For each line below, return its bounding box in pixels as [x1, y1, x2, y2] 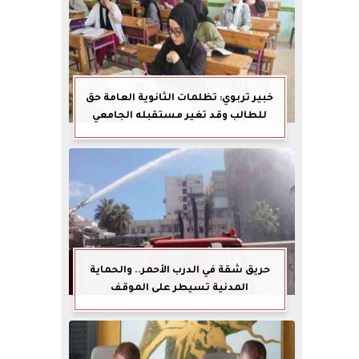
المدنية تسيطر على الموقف [111, 282, 249, 294]
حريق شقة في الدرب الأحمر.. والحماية [89, 264, 270, 276]
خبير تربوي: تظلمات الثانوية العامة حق [86, 92, 274, 104]
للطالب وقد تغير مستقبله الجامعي [92, 110, 268, 122]
